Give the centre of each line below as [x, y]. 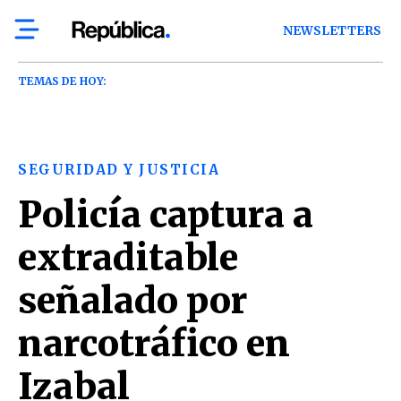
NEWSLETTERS [333, 31]
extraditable [128, 258]
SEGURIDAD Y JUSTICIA [119, 170]
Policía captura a [166, 215]
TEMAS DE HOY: [62, 81]
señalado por [132, 301]
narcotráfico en [154, 344]
